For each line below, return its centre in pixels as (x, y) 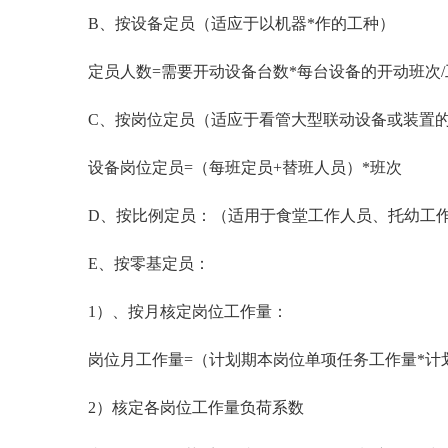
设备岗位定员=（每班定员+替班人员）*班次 (237, 167)
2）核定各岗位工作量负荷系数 (188, 407)
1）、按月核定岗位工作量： (180, 311)
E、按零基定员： (141, 263)
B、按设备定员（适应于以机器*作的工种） (233, 23)
